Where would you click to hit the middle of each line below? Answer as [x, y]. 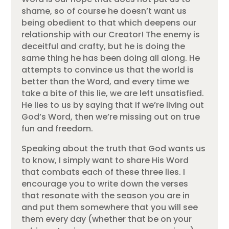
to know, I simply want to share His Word [105, 161]
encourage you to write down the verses [105, 184]
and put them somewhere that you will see [110, 208]
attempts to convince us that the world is [108, 70]
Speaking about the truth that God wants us [114, 149]
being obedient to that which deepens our [109, 23]
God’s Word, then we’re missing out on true [111, 117]
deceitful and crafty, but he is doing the [104, 47]
